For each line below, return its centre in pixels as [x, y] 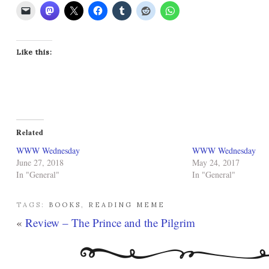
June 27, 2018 [40, 162]
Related [30, 132]
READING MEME [127, 205]
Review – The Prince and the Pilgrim [110, 222]
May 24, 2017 [216, 162]
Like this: [34, 52]
